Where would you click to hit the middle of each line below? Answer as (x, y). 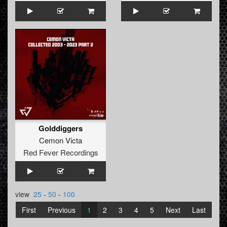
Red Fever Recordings (61, 153)
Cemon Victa (61, 140)
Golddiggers (61, 128)
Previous (62, 210)
